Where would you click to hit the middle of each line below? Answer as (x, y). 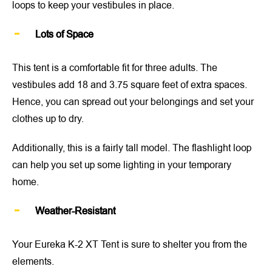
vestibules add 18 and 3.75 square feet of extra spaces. (130, 85)
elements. (33, 261)
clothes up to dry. (48, 119)
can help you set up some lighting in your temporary (122, 165)
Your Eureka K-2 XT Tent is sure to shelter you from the (130, 244)
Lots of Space (64, 34)
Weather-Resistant (75, 211)
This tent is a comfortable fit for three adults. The (115, 68)
